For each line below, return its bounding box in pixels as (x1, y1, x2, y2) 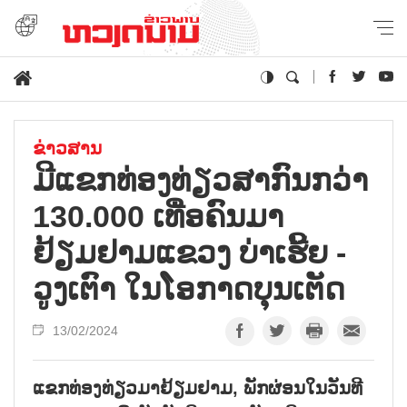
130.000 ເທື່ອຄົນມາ (33, 198, 283, 233)
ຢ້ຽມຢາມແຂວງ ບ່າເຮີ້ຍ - (33, 234, 346, 270)
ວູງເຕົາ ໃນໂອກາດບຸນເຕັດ (33, 271, 345, 306)
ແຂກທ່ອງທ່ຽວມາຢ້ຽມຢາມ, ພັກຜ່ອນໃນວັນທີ (33, 377, 362, 398)
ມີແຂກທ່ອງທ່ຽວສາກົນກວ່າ (33, 162, 368, 197)
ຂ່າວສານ (33, 137, 102, 158)
